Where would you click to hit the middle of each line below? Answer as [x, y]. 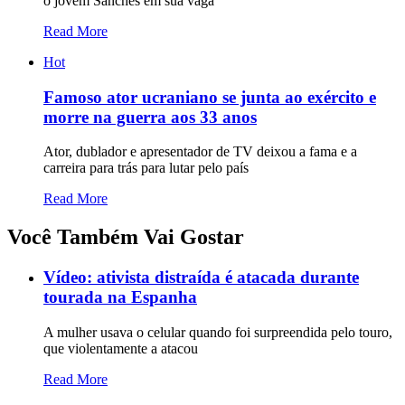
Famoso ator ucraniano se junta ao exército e [210, 97]
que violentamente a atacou [121, 348]
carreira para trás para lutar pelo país [146, 168]
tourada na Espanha [120, 297]
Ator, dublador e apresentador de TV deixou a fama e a [200, 152]
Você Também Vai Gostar [126, 237]
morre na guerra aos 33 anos [150, 117]
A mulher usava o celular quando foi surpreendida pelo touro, [218, 332]
